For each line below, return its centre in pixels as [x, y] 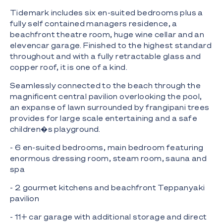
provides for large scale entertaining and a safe [104, 118]
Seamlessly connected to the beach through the [105, 85]
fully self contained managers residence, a [94, 24]
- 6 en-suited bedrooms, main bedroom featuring [107, 147]
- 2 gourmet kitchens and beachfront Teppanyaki [108, 188]
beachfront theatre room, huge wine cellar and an [107, 34]
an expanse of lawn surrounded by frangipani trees [110, 107]
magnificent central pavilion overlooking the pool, [106, 96]
